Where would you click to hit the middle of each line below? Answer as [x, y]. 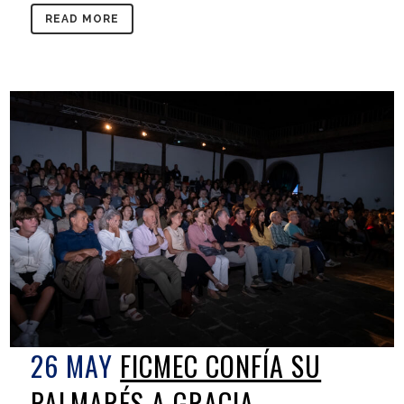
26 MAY [72, 365]
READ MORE [83, 19]
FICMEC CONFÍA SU [221, 365]
